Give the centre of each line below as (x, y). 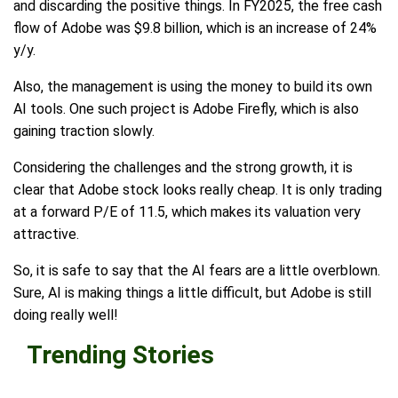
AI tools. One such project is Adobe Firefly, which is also (186, 109)
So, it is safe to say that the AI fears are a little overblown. (197, 271)
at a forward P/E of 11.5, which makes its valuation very (187, 212)
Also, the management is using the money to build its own (193, 87)
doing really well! (66, 315)
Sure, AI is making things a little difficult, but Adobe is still (192, 293)
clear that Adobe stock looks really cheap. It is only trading (198, 190)
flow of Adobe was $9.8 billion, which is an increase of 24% (195, 28)
